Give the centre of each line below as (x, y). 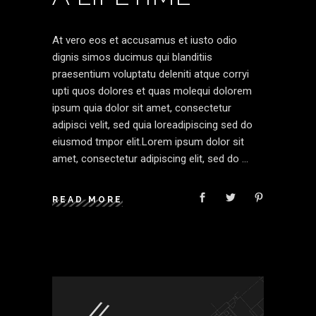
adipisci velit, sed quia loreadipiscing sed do (152, 124)
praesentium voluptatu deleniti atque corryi (151, 74)
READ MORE (87, 199)
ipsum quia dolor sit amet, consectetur (142, 108)
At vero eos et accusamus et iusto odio (145, 40)
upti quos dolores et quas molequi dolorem (152, 91)
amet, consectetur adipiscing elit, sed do (147, 158)
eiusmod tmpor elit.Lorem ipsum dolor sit (148, 141)
